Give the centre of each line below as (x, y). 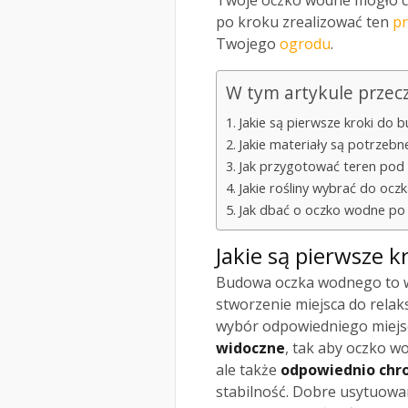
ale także (248, 370)
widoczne (250, 348)
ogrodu (305, 44)
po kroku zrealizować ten (304, 22)
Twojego (248, 44)
